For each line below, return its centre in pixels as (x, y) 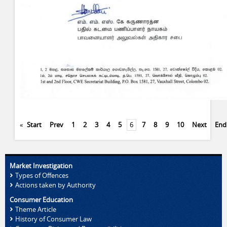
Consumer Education (41, 199)
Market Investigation (41, 165)
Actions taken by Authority (55, 184)
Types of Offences (42, 174)
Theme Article (36, 208)
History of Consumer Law (53, 218)
